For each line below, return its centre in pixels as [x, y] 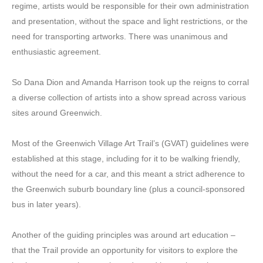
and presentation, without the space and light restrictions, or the [130, 21]
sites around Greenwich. [57, 112]
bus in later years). [46, 204]
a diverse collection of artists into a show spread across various [129, 97]
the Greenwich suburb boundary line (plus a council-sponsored [128, 189]
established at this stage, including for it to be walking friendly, [126, 158]
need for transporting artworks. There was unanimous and [120, 36]
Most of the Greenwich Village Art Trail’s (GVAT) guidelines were [130, 143]
